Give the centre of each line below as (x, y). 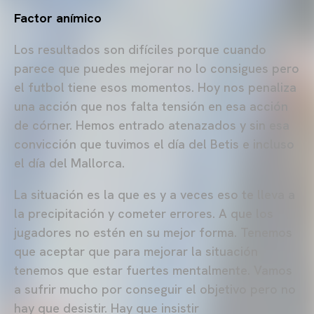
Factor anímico (58, 18)
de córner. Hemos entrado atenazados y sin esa (152, 125)
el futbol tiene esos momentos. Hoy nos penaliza (155, 88)
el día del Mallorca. (71, 163)
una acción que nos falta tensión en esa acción (151, 107)
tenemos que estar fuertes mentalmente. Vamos (153, 271)
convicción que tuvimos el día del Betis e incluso (154, 144)
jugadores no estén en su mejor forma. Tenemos (153, 233)
